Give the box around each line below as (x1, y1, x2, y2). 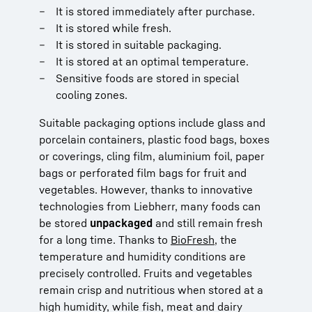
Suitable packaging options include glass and (39, 115, 265, 130)
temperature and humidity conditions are (39, 249, 246, 263)
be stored (39, 215, 90, 230)
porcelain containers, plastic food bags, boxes (39, 132, 270, 146)
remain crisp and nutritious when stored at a (39, 282, 263, 297)
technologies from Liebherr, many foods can (39, 198, 260, 213)
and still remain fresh (153, 215, 263, 230)
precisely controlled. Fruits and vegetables (39, 265, 252, 280)
